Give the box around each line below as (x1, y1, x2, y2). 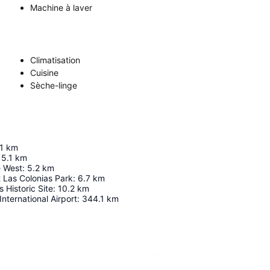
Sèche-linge (30, 80, 77, 90)
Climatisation (30, 55, 80, 65)
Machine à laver (30, 2, 92, 13)
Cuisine (30, 67, 58, 78)
